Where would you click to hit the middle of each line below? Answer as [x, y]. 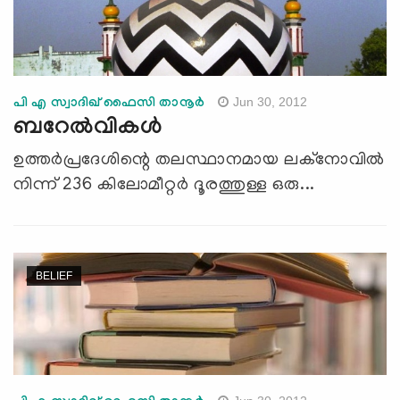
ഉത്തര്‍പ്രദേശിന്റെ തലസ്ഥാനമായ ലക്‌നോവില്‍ [200, 160]
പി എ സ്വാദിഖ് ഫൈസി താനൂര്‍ [109, 104]
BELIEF [54, 275]
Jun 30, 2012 [270, 101]
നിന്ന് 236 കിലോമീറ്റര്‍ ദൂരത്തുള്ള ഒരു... [164, 185]
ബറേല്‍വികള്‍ [87, 129]
